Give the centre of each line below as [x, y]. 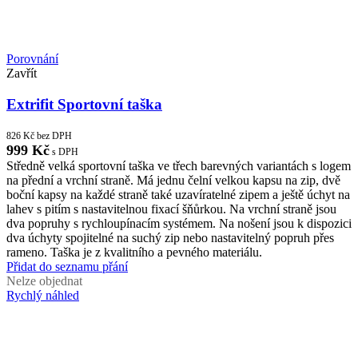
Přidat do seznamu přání [67, 267]
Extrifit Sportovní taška [84, 104]
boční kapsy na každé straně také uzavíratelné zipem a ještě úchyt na [178, 195]
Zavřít [22, 73]
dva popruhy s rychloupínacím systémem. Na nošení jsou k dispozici [179, 224]
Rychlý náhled [43, 296]
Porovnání [32, 58]
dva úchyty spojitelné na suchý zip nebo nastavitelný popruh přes [170, 238]
